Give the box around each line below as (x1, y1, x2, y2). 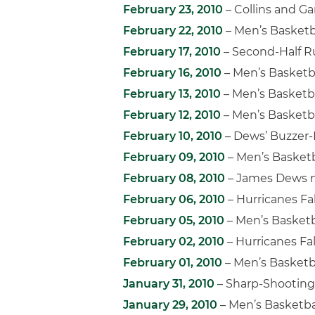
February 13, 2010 (123, 87, 221, 101)
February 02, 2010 (123, 235, 224, 248)
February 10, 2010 (123, 129, 222, 143)
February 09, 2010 (123, 150, 225, 164)
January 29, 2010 (123, 298, 217, 311)
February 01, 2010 (123, 256, 222, 269)
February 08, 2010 (123, 172, 225, 185)
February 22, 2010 (123, 24, 223, 37)
